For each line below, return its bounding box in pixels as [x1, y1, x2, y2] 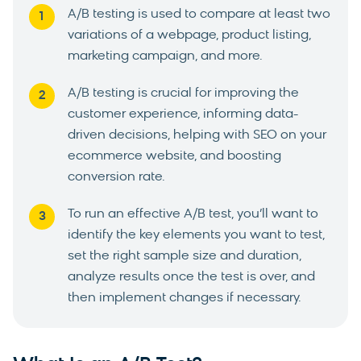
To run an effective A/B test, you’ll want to [68, 207, 318, 221]
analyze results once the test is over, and [68, 270, 315, 284]
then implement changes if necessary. [68, 291, 301, 305]
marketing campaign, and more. [68, 49, 263, 63]
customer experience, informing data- [68, 107, 298, 121]
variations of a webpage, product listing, [68, 28, 311, 42]
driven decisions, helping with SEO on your [68, 128, 326, 142]
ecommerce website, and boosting [68, 149, 281, 163]
